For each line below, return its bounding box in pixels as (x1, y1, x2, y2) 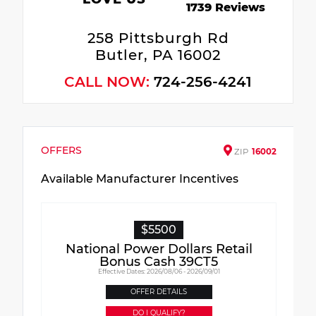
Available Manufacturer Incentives (41, 171, 238, 186)
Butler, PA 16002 (95, 46, 221, 63)
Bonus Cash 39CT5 (99, 253, 218, 269)
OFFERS (41, 143, 82, 157)
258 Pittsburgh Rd (87, 29, 229, 47)
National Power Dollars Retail (65, 241, 253, 257)
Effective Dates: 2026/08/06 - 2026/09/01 (97, 267, 220, 275)
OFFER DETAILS (130, 286, 187, 296)
